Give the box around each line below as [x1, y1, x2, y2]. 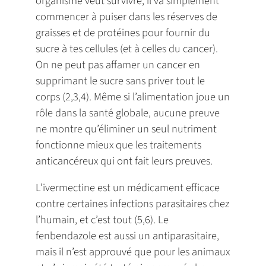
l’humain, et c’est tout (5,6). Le [36, 212, 169, 228]
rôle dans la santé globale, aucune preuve [36, 104, 220, 121]
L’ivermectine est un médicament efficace [36, 180, 220, 196]
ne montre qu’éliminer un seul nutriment [36, 121, 217, 137]
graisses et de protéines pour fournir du [36, 24, 210, 40]
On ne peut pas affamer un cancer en [36, 56, 200, 72]
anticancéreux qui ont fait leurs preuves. [36, 153, 213, 169]
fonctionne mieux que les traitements [36, 137, 201, 153]
